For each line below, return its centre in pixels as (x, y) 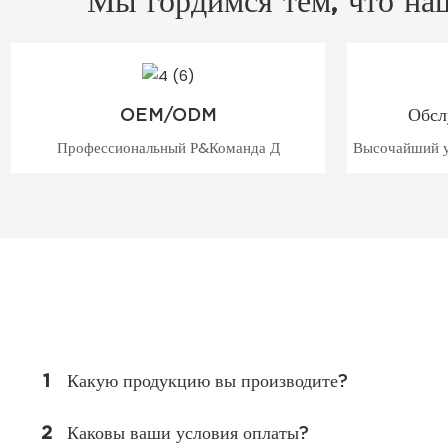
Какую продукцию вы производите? (207, 380)
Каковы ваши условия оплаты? (187, 432)
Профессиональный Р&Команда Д (168, 147)
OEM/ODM (168, 115)
